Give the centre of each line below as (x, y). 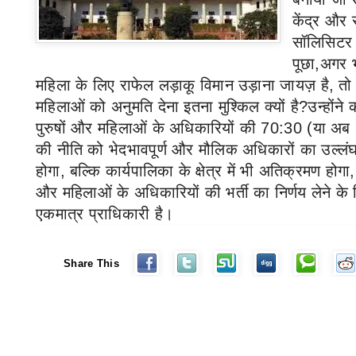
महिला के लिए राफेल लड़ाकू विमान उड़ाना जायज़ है (182, 85)
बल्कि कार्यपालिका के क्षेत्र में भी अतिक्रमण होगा (210, 171)
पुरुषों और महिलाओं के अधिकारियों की (149, 128)
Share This (91, 263)
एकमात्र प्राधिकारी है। (105, 214)
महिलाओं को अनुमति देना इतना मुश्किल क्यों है (167, 106)
